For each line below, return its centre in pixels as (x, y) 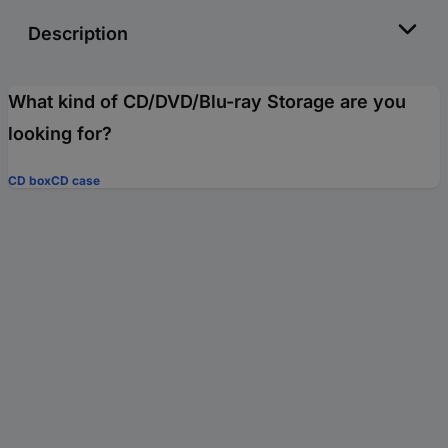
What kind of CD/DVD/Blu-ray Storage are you (207, 102)
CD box (29, 181)
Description (78, 34)
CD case (75, 181)
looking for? (60, 134)
